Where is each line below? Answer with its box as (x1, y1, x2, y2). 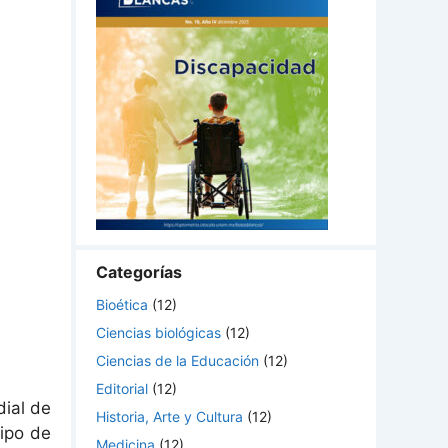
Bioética (96, 295, 148, 313)
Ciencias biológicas (96, 323, 221, 341)
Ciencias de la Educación (96, 351, 259, 369)
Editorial (96, 379, 148, 397)
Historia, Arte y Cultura (96, 407, 243, 425)
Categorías (96, 261, 182, 282)
